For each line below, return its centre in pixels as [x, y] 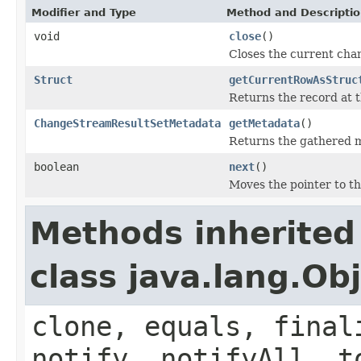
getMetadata [264, 123]
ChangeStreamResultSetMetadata [127, 123]
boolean [56, 166]
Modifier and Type [84, 12]
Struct [53, 79]
